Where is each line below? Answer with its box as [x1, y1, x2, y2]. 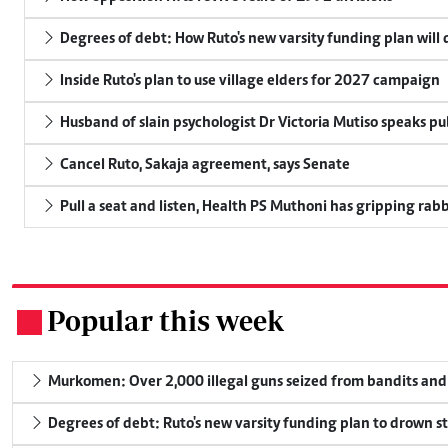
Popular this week [47, 303, 284, 337]
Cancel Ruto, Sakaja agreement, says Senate [57, 156, 350, 173]
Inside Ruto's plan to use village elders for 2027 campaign [57, 72, 440, 89]
